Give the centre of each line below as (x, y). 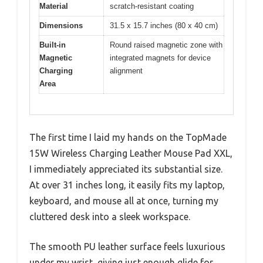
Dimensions (61, 26)
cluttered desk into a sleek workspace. (110, 216)
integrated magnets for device (160, 58)
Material (54, 6)
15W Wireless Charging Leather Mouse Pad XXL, (131, 153)
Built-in (53, 45)
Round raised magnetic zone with (166, 45)
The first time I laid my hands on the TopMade (128, 137)
